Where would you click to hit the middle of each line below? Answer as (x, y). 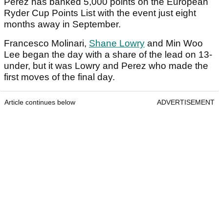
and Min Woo (174, 44)
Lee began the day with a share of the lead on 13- (108, 55)
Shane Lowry (117, 44)
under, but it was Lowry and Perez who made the (106, 66)
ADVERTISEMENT (186, 102)
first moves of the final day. (59, 77)
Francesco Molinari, (46, 44)
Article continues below (40, 102)
